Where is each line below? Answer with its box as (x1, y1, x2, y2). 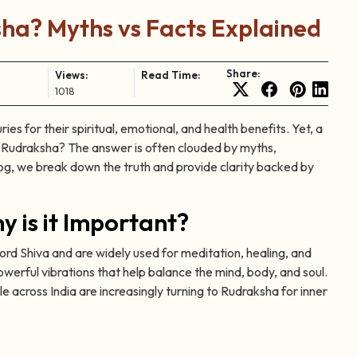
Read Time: (141, 69, 201, 82)
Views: (55, 69, 88, 82)
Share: (226, 67, 261, 80)
